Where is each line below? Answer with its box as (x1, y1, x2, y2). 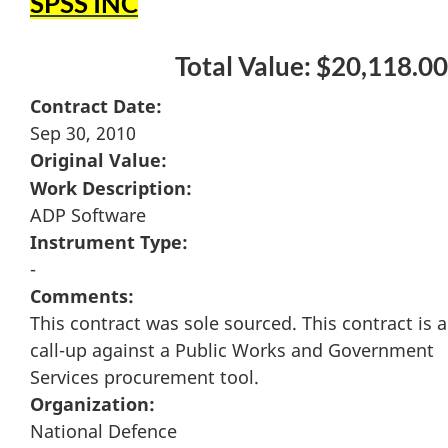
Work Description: (30, 176, 192, 201)
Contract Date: (30, 94, 162, 119)
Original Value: (30, 148, 167, 173)
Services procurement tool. (30, 365, 259, 390)
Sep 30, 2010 (30, 121, 136, 146)
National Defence (30, 419, 177, 444)
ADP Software (30, 203, 146, 228)
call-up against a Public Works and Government (30, 338, 434, 363)
